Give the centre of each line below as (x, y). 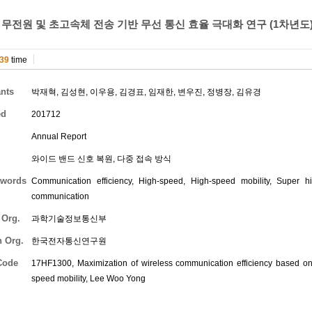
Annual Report (59, 136)
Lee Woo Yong (118, 279)
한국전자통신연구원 (69, 241)
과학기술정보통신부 (69, 219)
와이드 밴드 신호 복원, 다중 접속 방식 (101, 159)
